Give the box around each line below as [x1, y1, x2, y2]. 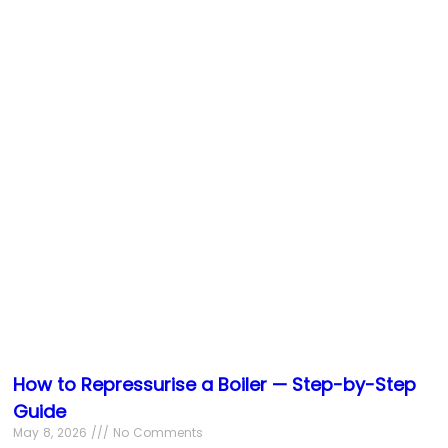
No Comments [108, 423, 203, 441]
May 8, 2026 [12, 423, 91, 441]
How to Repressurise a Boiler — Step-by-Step [12, 371, 416, 397]
